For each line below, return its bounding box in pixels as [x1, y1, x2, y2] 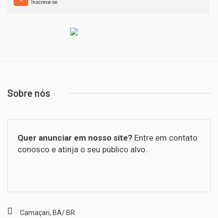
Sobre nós [7, 87, 50, 99]
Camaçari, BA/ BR [20, 209, 75, 217]
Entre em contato [132, 133, 198, 143]
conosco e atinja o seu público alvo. [18, 145, 147, 154]
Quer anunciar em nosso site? [18, 133, 132, 143]
